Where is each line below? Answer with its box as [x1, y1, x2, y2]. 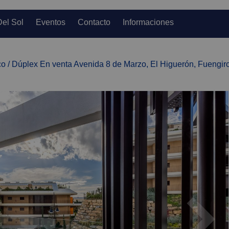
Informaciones [123, 17, 174, 27]
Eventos [36, 17, 65, 27]
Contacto [78, 17, 110, 27]
